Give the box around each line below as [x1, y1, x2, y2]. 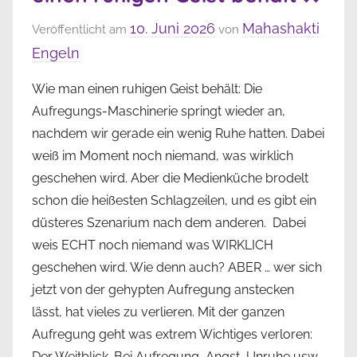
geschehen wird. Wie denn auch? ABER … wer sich [32, 259, 322, 275]
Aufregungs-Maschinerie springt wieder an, [32, 103, 285, 119]
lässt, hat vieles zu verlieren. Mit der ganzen [32, 304, 284, 320]
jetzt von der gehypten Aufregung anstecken [32, 281, 294, 297]
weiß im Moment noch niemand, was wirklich [32, 147, 293, 163]
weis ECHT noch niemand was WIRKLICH [32, 237, 273, 253]
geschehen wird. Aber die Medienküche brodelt [32, 170, 308, 186]
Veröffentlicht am [32, 22, 130, 37]
